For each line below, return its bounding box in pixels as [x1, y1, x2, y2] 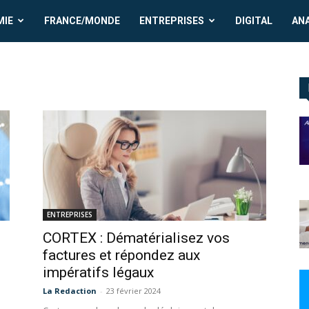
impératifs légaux [43, 264, 154, 281]
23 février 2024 [106, 286, 161, 297]
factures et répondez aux [43, 247, 200, 264]
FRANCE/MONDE [44, 15, 121, 26]
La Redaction [43, 286, 97, 297]
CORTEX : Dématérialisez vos [43, 230, 230, 247]
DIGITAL [235, 15, 273, 26]
